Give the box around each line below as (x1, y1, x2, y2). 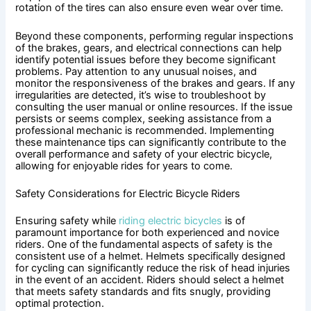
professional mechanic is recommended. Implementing (15, 124, 275, 137)
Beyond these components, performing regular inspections (15, 29, 294, 42)
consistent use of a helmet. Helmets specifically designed (15, 249, 286, 262)
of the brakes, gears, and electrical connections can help (15, 41, 283, 54)
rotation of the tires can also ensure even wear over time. (15, 1, 284, 15)
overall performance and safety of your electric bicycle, (15, 147, 273, 160)
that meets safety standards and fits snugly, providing (15, 285, 271, 298)
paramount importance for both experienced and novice (15, 226, 280, 239)
